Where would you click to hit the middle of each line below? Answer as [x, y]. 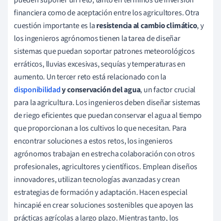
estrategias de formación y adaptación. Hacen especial [101, 192]
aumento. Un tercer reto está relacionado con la [90, 77]
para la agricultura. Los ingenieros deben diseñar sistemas [107, 102]
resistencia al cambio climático [147, 25]
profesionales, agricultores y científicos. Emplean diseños [106, 166]
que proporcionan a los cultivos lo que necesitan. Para [100, 128]
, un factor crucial [168, 90]
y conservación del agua [100, 90]
